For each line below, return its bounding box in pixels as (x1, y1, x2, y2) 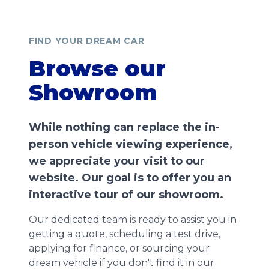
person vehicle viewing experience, (29, 138, 232, 151)
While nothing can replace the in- (29, 121, 220, 134)
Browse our (29, 55, 166, 82)
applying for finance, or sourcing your (29, 243, 210, 254)
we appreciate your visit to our (29, 154, 205, 168)
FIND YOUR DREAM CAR (29, 35, 145, 46)
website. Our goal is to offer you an (29, 171, 231, 184)
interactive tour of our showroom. (29, 188, 223, 201)
